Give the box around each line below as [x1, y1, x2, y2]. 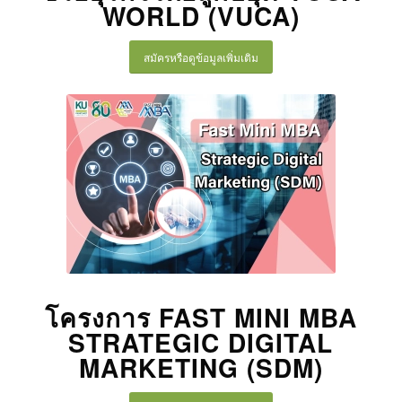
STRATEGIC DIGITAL [68, 324, 334, 361]
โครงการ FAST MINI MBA [44, 299, 357, 336]
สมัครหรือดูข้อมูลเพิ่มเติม [143, 49, 258, 65]
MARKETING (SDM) [78, 349, 323, 386]
